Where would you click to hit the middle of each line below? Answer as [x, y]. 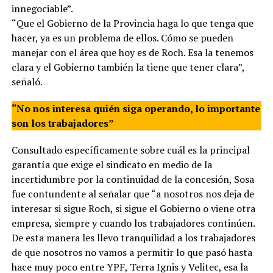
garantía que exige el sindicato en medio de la [112, 164]
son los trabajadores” [62, 123]
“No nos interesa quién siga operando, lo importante [136, 108]
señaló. [27, 81]
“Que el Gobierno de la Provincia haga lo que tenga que [132, 23]
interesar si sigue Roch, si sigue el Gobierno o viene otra [133, 208]
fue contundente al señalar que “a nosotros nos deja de [133, 193]
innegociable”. [42, 8]
